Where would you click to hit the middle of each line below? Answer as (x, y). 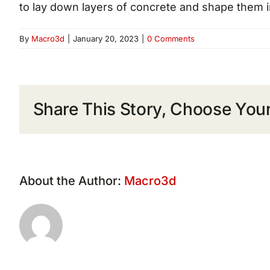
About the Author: (72, 181)
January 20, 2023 (106, 38)
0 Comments (171, 38)
